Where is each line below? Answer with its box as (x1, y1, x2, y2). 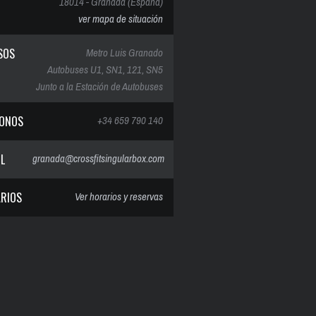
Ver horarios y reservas (75, 189, 163, 204)
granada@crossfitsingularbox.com (32, 151, 164, 166)
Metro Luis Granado (86, 45, 163, 60)
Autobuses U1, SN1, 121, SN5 (47, 62, 163, 77)
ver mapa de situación (78, 11, 163, 26)
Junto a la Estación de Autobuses (36, 79, 163, 94)
